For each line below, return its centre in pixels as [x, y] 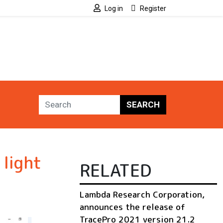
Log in [114, 8]
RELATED [115, 170]
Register [153, 8]
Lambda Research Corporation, [142, 195]
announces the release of [132, 207]
